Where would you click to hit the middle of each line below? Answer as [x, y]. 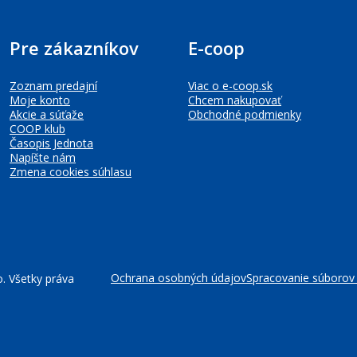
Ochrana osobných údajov [178, 278]
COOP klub [37, 129]
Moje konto [40, 100]
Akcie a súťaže [47, 114]
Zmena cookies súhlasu [71, 172]
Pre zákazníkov [74, 48]
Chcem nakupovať [235, 100]
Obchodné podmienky [245, 114]
